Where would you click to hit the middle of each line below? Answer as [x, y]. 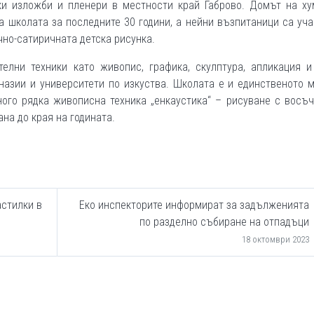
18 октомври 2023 [275, 240]
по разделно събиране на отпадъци [224, 222]
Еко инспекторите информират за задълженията [194, 205]
